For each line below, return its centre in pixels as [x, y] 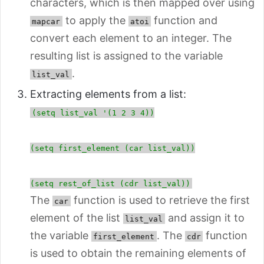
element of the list [77, 217]
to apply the [95, 20]
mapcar [46, 21]
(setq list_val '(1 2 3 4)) [93, 113]
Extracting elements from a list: [108, 94]
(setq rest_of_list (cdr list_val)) [110, 183]
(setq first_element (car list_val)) [113, 148]
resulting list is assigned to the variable [126, 55]
